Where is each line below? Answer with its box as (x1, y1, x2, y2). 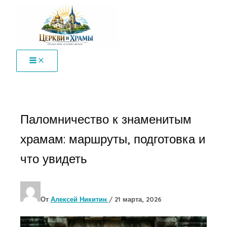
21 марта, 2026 (114, 195, 162, 203)
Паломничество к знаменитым (20, 111, 192, 127)
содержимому (4, 28, 50, 37)
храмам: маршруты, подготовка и (20, 131, 205, 146)
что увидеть (20, 150, 87, 166)
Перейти (4, 5, 32, 14)
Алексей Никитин (50, 195, 109, 203)
